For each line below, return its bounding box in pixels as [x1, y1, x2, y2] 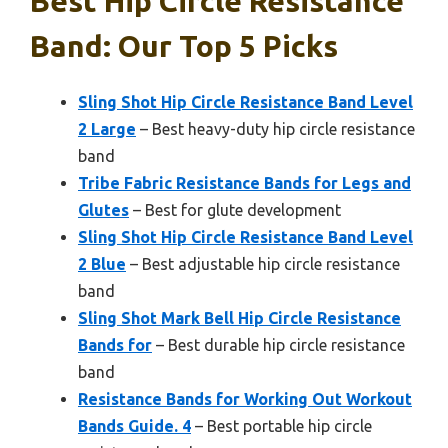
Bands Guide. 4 [78, 417, 191, 436]
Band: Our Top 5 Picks [30, 29, 338, 64]
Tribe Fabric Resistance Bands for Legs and [78, 174, 411, 193]
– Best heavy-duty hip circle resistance [136, 120, 415, 139]
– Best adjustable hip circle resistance [126, 255, 400, 274]
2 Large [78, 120, 136, 139]
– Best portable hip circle [191, 417, 372, 436]
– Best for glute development [129, 201, 341, 220]
